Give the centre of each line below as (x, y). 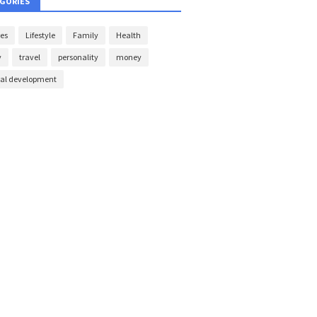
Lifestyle (40, 35)
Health (128, 35)
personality (78, 57)
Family (86, 35)
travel (30, 57)
